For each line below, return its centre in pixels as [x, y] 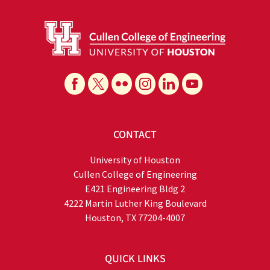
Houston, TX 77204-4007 [135, 217]
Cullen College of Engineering [135, 174]
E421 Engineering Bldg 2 [135, 188]
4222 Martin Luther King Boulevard [135, 203]
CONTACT [135, 134]
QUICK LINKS [135, 259]
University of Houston [135, 159]
